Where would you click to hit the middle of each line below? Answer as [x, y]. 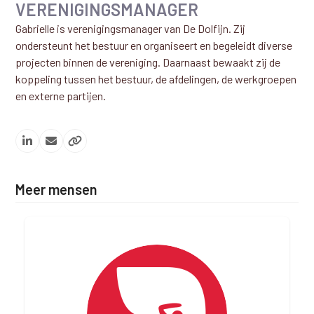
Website [93, 145]
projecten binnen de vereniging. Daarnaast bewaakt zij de [148, 62]
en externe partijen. [61, 96]
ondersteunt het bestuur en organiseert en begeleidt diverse [154, 45]
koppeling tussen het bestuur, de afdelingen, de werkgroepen [156, 79]
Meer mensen [57, 189]
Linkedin [46, 145]
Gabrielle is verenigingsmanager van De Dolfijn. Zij [131, 28]
